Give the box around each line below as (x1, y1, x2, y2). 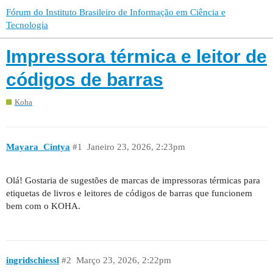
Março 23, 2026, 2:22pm (76, 255, 171, 266)
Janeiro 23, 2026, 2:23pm (87, 142, 185, 152)
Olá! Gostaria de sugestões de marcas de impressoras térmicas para (6, 175, 260, 185)
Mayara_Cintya (6, 142, 70, 152)
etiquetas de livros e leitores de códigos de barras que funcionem (6, 188, 252, 198)
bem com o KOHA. (6, 200, 80, 211)
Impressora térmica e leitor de (6, 46, 267, 67)
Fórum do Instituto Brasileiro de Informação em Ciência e (6, 7, 225, 17)
